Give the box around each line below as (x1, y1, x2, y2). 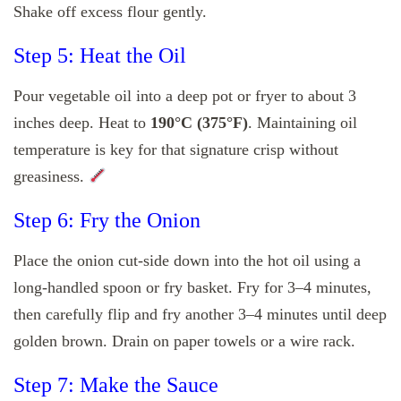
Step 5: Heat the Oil (13, 43, 186, 67)
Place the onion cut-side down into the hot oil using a (13, 252, 361, 269)
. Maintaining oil (248, 113, 357, 132)
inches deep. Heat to (13, 113, 150, 132)
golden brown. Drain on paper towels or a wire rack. (13, 332, 355, 350)
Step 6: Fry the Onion (13, 208, 200, 232)
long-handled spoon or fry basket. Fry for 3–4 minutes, (13, 278, 371, 296)
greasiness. (13, 166, 89, 185)
